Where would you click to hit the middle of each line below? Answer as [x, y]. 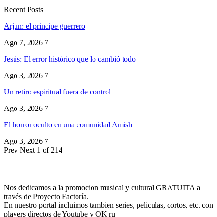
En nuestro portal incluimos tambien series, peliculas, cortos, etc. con [108, 205]
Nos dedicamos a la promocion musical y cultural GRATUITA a [102, 188]
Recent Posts [23, 9]
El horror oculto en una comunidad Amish [68, 124]
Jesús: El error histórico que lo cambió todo [70, 59]
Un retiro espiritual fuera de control [57, 92]
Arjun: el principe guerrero [45, 26]
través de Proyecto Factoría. [46, 197]
